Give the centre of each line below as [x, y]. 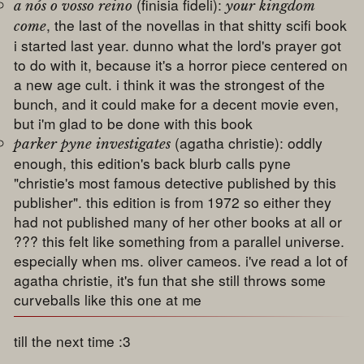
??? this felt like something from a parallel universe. [180, 240]
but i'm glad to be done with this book [134, 123]
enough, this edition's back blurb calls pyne [153, 162]
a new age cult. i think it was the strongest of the [170, 84]
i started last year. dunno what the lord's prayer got [178, 45]
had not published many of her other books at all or [178, 221]
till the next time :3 [73, 340]
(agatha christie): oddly [247, 142]
